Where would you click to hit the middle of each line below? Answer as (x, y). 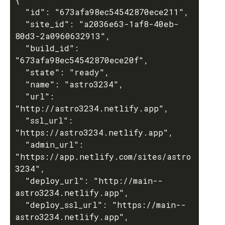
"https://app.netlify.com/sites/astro (103, 156)
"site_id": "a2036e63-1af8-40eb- (20, 24)
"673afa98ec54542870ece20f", (82, 60)
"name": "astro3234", (20, 84)
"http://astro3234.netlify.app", (92, 108)
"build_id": (20, 48)
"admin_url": (20, 144)
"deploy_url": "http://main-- (20, 181)
